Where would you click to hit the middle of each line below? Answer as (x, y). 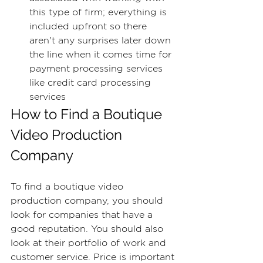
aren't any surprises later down (102, 41)
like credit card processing (92, 83)
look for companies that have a (83, 215)
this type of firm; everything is (100, 13)
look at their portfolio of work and (90, 243)
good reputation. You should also (88, 229)
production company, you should (88, 201)
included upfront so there (90, 27)
